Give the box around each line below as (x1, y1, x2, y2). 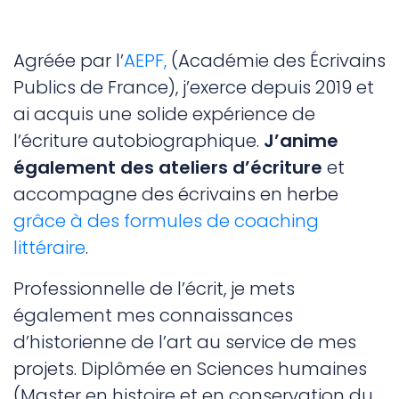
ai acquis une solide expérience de (13, 102, 315, 127)
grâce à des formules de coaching (13, 208, 319, 234)
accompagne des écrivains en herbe (13, 182, 338, 208)
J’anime (264, 128, 338, 154)
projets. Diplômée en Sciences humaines (13, 356, 367, 382)
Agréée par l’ (13, 48, 124, 74)
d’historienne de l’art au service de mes (13, 330, 356, 355)
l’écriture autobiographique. (13, 128, 264, 154)
